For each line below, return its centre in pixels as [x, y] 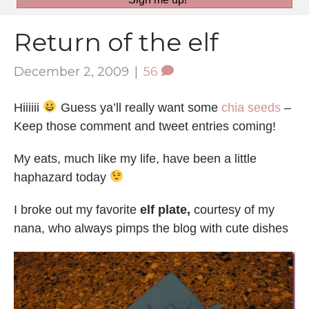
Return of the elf [116, 42]
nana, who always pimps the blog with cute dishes [151, 228]
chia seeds [251, 107]
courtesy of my [232, 209]
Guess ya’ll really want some [139, 107]
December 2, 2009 [71, 71]
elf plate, [165, 209]
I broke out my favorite [77, 209]
